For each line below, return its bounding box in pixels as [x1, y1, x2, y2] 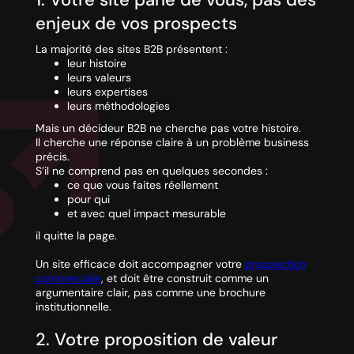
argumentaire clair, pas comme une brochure [35, 285, 265, 300]
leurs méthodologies [66, 99, 170, 114]
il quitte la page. [35, 228, 117, 243]
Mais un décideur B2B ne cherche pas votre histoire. [35, 121, 301, 136]
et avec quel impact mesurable [66, 206, 226, 221]
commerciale [35, 271, 101, 286]
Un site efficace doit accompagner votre [35, 257, 245, 272]
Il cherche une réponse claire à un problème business [35, 135, 309, 150]
